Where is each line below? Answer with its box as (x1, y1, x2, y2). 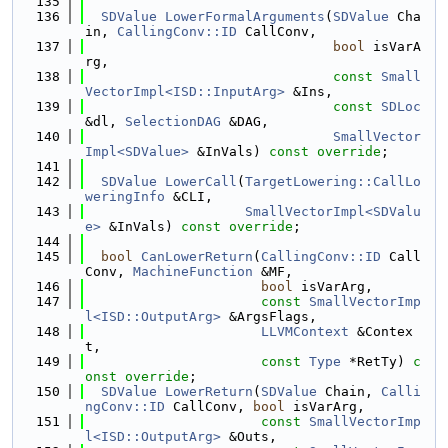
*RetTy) (341, 354, 413, 369)
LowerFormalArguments (165, 9, 325, 24)
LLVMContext (261, 324, 349, 339)
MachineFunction (133, 264, 253, 279)
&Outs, (221, 429, 277, 444)
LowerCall (165, 174, 237, 189)
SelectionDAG (125, 114, 221, 129)
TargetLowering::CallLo (245, 174, 421, 189)
